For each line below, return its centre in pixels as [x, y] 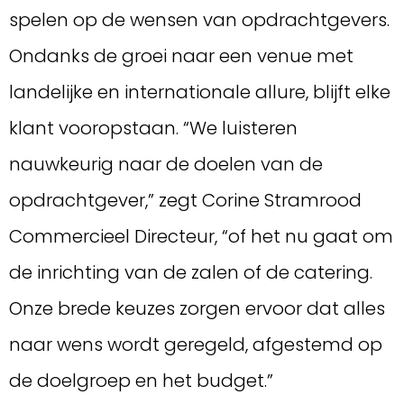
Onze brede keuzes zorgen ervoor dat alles [197, 308]
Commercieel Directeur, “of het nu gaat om [201, 236]
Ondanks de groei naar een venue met [181, 55]
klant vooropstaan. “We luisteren [153, 128]
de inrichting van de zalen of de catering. [191, 272]
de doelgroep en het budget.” [141, 380]
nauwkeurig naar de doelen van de [166, 164]
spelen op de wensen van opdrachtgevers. [199, 19]
